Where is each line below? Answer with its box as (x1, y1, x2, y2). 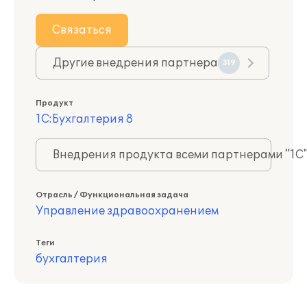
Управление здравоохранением (36, 204, 219, 218)
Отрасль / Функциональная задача (36, 191, 188, 199)
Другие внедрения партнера (53, 56, 218, 70)
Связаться (52, 23, 112, 37)
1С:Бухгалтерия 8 (36, 112, 133, 126)
